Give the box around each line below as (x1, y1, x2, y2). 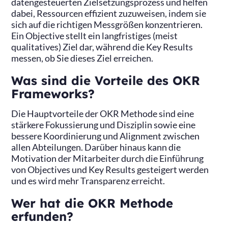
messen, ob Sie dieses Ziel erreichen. (11, 52, 154, 64)
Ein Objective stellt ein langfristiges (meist (11, 30, 178, 41)
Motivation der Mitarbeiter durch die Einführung (11, 153, 204, 164)
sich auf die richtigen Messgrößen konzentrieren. (11, 19, 203, 30)
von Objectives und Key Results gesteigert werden (11, 164, 209, 176)
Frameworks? (11, 86, 95, 102)
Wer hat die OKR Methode (11, 195, 174, 211)
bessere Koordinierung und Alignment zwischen (11, 131, 200, 142)
